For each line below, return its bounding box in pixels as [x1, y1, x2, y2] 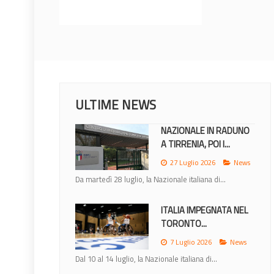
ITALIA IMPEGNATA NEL [161, 202, 248, 217]
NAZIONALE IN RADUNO [161, 123, 250, 138]
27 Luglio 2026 [170, 157, 215, 168]
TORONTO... [161, 216, 207, 231]
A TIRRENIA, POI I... [161, 136, 230, 151]
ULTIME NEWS [75, 94, 157, 114]
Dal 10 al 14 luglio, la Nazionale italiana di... [75, 252, 217, 265]
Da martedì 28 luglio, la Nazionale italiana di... [75, 172, 226, 185]
